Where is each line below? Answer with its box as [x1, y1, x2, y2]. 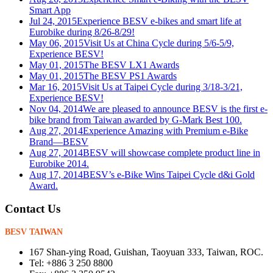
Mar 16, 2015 [29, 81, 82, 92]
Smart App [29, 4, 71, 15]
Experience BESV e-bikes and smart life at [77, 15, 241, 26]
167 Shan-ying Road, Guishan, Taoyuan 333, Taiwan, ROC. [29, 247, 263, 258]
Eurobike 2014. [29, 158, 89, 169]
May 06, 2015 [29, 37, 83, 48]
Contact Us [5, 202, 60, 216]
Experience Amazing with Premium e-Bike [83, 125, 248, 136]
